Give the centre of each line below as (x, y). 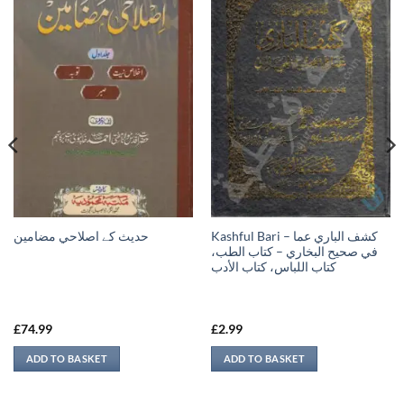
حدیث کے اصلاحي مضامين (81, 237)
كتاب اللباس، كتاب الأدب (273, 266)
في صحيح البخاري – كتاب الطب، (294, 251)
